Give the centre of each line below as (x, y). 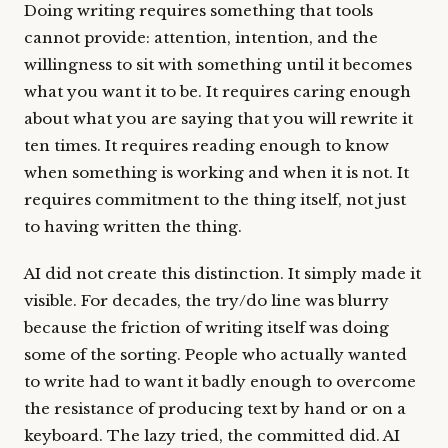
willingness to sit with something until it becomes (218, 64)
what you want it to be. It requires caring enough (217, 91)
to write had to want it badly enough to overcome (220, 381)
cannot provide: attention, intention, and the (201, 37)
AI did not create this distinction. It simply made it (222, 273)
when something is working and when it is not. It (216, 172)
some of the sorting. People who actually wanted (215, 354)
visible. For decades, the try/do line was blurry (206, 300)
